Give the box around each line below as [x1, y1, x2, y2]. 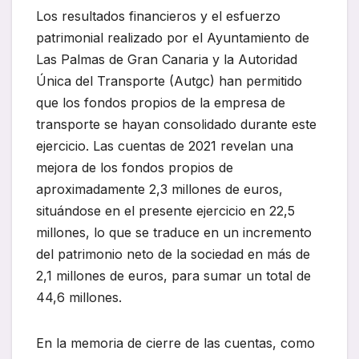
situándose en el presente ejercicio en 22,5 [36, 203, 295, 220]
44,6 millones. [36, 289, 122, 306]
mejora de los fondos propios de [36, 159, 233, 176]
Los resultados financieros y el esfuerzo [36, 8, 280, 25]
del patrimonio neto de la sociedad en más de [36, 246, 310, 263]
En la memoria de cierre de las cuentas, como [36, 335, 315, 352]
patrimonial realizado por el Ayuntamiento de [36, 30, 309, 46]
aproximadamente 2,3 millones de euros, [36, 181, 283, 198]
